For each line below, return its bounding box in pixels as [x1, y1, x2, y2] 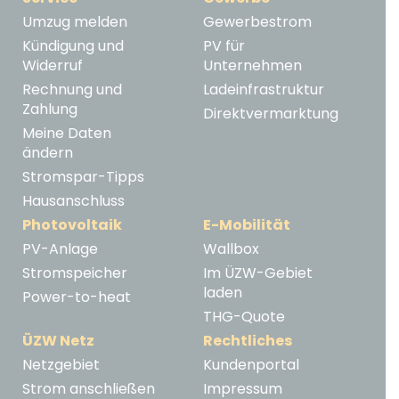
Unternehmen [203, 55, 302, 77]
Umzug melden [22, 12, 127, 33]
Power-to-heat [22, 287, 131, 308]
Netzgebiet [22, 354, 100, 376]
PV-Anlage [22, 239, 98, 260]
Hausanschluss [22, 191, 125, 212]
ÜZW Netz [22, 330, 94, 352]
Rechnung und [22, 79, 122, 101]
